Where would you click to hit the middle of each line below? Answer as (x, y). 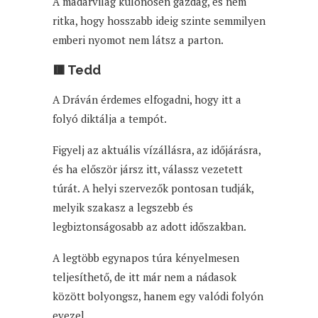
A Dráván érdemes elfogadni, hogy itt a (147, 99)
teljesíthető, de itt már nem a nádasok (144, 276)
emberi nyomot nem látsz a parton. (138, 39)
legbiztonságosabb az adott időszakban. (149, 226)
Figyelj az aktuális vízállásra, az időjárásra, (157, 149)
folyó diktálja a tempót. (110, 118)
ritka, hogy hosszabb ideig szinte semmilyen (159, 20)
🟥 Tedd (77, 70)
